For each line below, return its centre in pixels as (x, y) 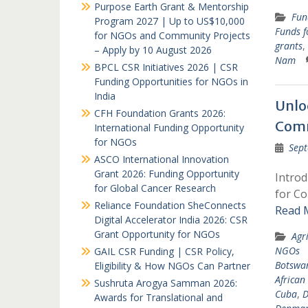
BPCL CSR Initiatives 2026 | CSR (166, 67)
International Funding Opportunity (169, 128)
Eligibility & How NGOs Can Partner (172, 266)
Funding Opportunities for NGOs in (171, 81)
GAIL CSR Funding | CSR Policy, (164, 251)
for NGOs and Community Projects (172, 35)
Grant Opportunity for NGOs (157, 234)
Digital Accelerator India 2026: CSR (171, 220)
